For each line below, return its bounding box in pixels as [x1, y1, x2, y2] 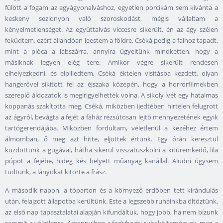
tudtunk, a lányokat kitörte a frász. [5, 167, 107, 177]
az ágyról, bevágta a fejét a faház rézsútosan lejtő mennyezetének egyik [5, 112, 218, 122]
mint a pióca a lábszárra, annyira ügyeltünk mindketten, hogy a [5, 47, 218, 56]
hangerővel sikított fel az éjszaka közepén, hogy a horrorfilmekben [5, 80, 218, 89]
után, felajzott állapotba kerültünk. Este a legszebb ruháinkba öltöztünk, [5, 197, 218, 206]
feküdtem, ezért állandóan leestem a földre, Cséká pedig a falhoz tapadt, [5, 36, 218, 45]
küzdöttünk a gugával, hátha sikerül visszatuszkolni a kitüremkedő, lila [5, 145, 218, 155]
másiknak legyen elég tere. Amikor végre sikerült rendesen [5, 58, 218, 67]
